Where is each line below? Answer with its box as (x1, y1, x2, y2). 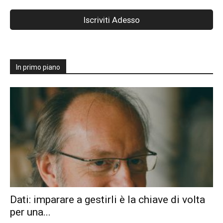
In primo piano (16, 63, 60, 71)
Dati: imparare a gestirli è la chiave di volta (10, 194, 205, 206)
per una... (10, 206, 51, 219)
